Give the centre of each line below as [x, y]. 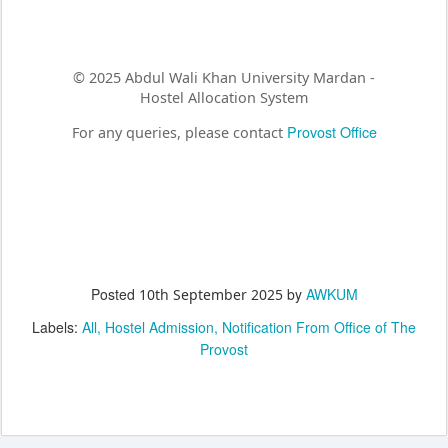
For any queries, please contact [179, 132]
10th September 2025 [210, 295]
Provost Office [331, 131]
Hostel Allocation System [224, 97]
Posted [114, 294]
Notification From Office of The [319, 327]
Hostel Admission [159, 327]
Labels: [57, 327]
